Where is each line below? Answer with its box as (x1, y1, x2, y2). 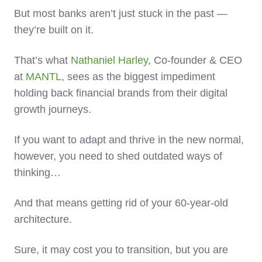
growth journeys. (14, 104, 94, 116)
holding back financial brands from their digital (14, 87, 227, 99)
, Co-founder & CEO (148, 54, 242, 67)
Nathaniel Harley (71, 54, 148, 67)
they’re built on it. (14, 24, 94, 36)
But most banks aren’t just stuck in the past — (14, 8, 227, 20)
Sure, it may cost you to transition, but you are (14, 244, 228, 256)
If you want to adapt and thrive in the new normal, (14, 134, 244, 146)
